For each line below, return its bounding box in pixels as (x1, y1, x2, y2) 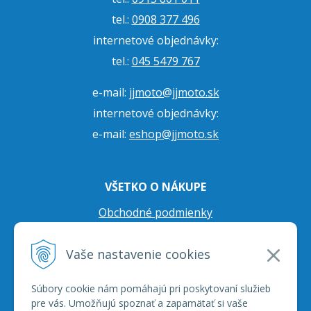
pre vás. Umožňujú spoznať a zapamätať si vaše (31, 296, 248, 310)
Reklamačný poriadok (99, 267, 212, 283)
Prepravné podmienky (98, 246, 213, 262)
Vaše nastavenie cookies (66, 245, 210, 262)
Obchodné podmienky (99, 205, 212, 220)
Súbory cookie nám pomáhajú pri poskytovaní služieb (31, 282, 271, 295)
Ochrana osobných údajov (87, 226, 224, 241)
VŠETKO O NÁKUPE (105, 179, 206, 194)
